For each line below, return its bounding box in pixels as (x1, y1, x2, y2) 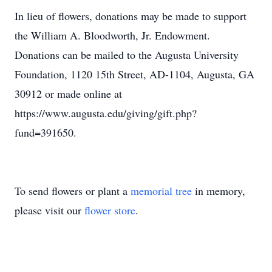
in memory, (192, 183, 245, 198)
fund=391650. (15, 125, 76, 140)
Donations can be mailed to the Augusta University (15, 47, 239, 62)
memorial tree (131, 183, 192, 198)
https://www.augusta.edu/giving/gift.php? (15, 106, 197, 120)
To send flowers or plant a (15, 183, 131, 198)
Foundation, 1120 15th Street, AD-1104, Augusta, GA (15, 67, 254, 81)
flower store (84, 203, 135, 217)
